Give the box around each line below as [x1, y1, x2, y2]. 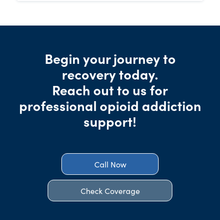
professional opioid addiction [19, 96, 201, 115]
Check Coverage [80, 185, 140, 196]
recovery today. [62, 64, 158, 83]
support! [83, 111, 137, 131]
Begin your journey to [44, 49, 176, 68]
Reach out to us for [52, 80, 168, 99]
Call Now [94, 159, 126, 170]
